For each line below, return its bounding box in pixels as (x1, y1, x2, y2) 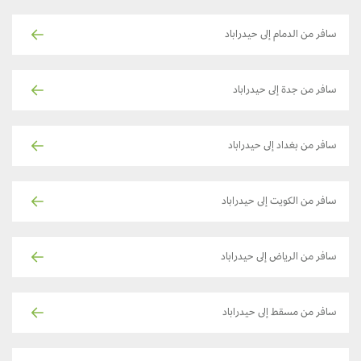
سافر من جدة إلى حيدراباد (245, 85, 349, 98)
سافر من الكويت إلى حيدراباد (234, 197, 349, 209)
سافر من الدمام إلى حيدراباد (237, 30, 349, 42)
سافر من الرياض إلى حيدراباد (233, 252, 349, 264)
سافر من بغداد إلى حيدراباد (240, 141, 349, 153)
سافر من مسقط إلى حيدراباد (234, 308, 349, 320)
